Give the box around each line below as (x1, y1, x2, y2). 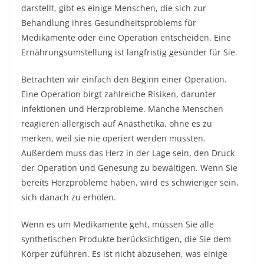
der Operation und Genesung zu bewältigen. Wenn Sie (21, 162, 237, 173)
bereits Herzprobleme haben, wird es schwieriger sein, (21, 177, 239, 188)
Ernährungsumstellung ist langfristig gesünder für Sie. (21, 47, 237, 58)
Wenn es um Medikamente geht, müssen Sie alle (21, 219, 214, 230)
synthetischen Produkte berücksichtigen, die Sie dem (21, 233, 231, 245)
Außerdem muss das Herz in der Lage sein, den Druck (21, 147, 235, 159)
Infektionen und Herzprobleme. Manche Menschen (21, 103, 223, 114)
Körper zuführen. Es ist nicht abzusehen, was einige (21, 248, 227, 259)
